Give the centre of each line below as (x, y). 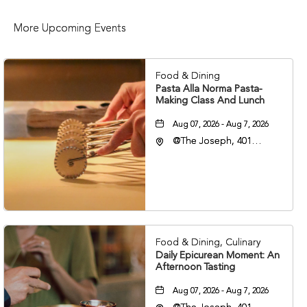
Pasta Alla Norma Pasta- (209, 89)
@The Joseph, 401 (212, 141)
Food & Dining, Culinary (208, 243)
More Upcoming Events (70, 29)
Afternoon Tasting (196, 267)
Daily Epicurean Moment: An (218, 256)
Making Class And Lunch (210, 101)
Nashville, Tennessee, (219, 169)
